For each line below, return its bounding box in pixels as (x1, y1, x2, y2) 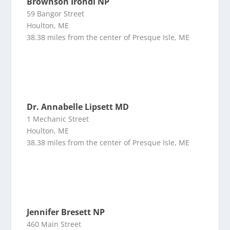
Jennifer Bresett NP (27, 206, 105, 218)
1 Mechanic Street (27, 114, 89, 124)
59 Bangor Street (27, 9, 85, 19)
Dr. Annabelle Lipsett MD (27, 101, 129, 113)
